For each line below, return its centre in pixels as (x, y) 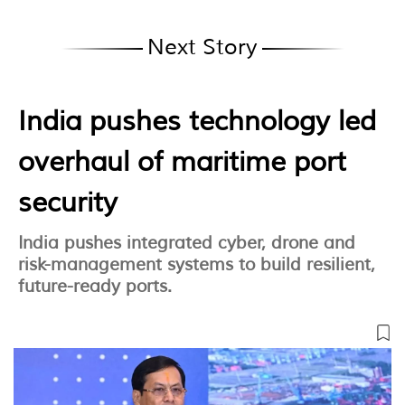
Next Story (202, 47)
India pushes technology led (197, 121)
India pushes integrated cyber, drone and (187, 243)
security (68, 202)
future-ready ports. (95, 286)
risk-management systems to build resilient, (197, 264)
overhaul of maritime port (182, 161)
